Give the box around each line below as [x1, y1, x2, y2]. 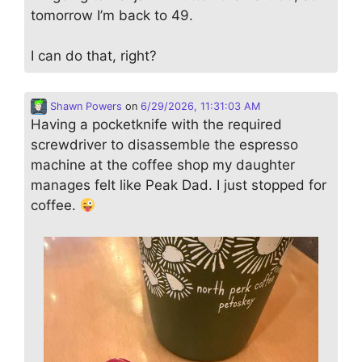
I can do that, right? [31, 48, 157, 64]
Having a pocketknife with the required [31, 116, 282, 133]
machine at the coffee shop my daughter [31, 157, 295, 173]
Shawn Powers [47, 100, 122, 112]
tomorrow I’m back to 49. [31, 6, 193, 23]
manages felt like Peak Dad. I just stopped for [31, 177, 326, 193]
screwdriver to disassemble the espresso [31, 137, 298, 153]
